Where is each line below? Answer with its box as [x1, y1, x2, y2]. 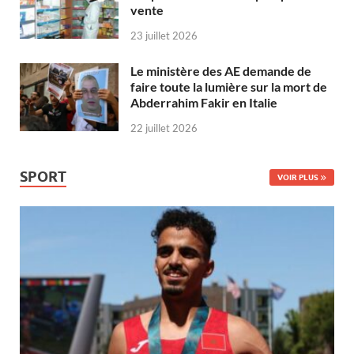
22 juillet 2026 [130, 121, 198, 134]
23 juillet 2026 [130, 29, 198, 43]
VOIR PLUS [277, 171, 318, 182]
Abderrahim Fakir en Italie [130, 95, 277, 111]
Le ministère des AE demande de [130, 63, 311, 79]
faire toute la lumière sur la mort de [130, 79, 327, 95]
